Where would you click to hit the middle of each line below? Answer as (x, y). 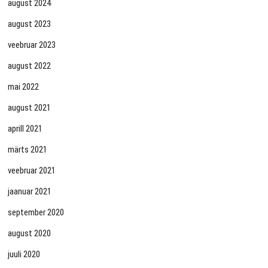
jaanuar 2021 (30, 191)
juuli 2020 (24, 254)
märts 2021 (28, 149)
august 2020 (30, 233)
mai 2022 (24, 86)
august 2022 (30, 66)
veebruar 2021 (32, 170)
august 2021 (30, 107)
